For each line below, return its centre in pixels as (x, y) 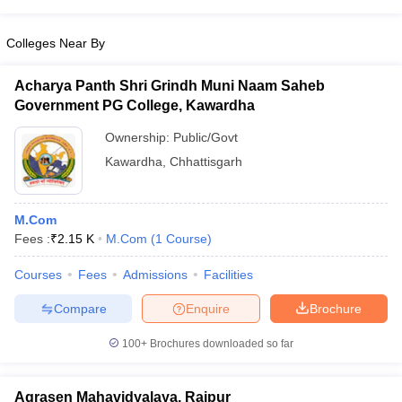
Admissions (155, 275)
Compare (80, 308)
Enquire (208, 308)
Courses (38, 275)
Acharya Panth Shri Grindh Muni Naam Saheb (170, 86)
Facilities (228, 275)
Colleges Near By (56, 43)
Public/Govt (205, 137)
